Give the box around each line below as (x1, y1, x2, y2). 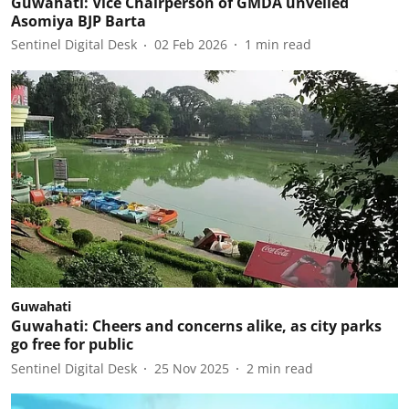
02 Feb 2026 (154, 36, 227, 53)
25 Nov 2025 (154, 359, 229, 377)
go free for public (11, 334, 133, 354)
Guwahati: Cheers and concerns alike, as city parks (11, 316, 382, 336)
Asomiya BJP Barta (11, 10, 146, 31)
